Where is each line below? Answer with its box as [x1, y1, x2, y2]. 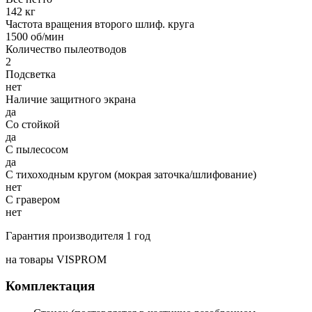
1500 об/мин [6, 30, 64, 42]
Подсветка [6, 68, 56, 80]
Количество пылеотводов [6, 42, 127, 55]
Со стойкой [6, 118, 60, 130]
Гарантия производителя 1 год [6, 229, 150, 242]
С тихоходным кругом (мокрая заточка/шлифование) [6, 168, 256, 180]
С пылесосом [6, 143, 68, 155]
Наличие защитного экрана [6, 93, 136, 105]
